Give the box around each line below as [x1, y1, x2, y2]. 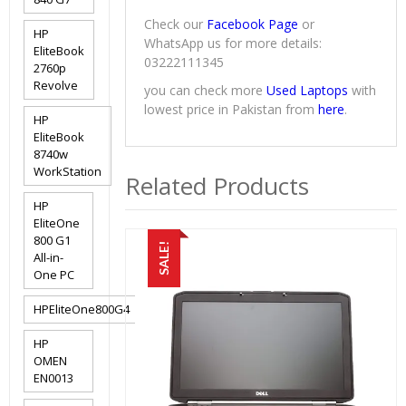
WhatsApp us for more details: [144, 34, 323, 53]
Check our [144, 15, 208, 34]
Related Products [125, 169, 310, 203]
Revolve [34, 77, 78, 93]
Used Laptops [266, 82, 349, 100]
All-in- [34, 249, 63, 266]
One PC [34, 266, 74, 283]
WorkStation [34, 163, 101, 179]
